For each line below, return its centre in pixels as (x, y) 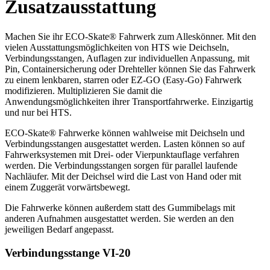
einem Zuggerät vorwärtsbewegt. (67, 187)
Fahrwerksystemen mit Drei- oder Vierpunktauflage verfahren (122, 154)
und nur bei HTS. (38, 112)
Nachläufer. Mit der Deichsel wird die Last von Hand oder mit (123, 176)
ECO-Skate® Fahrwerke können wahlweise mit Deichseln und (125, 133)
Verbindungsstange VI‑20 (68, 253)
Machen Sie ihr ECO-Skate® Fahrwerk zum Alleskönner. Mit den (130, 36)
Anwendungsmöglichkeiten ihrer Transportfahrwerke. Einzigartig (129, 101)
